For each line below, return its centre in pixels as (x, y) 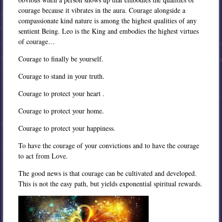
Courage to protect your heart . (61, 93)
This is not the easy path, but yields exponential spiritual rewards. (110, 183)
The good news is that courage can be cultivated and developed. (107, 173)
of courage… (36, 41)
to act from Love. (43, 156)
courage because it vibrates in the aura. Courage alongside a (102, 10)
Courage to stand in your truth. (61, 76)
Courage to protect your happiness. (67, 128)
